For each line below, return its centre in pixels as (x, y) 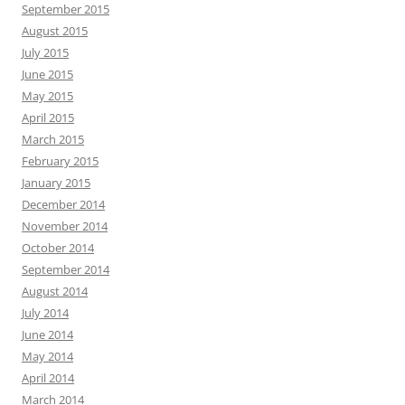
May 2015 (47, 96)
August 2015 (55, 31)
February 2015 (60, 161)
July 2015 (45, 53)
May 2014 (47, 357)
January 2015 (56, 183)
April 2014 (48, 378)
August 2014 (55, 292)
